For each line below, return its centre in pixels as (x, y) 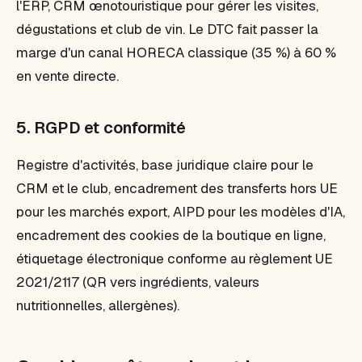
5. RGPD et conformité (101, 128)
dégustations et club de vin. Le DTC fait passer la (167, 29)
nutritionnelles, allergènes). (98, 305)
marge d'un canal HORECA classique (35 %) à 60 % (176, 53)
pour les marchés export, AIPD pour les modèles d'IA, (181, 212)
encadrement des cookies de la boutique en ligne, (171, 235)
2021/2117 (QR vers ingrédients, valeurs (138, 282)
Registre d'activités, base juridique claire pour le (165, 165)
